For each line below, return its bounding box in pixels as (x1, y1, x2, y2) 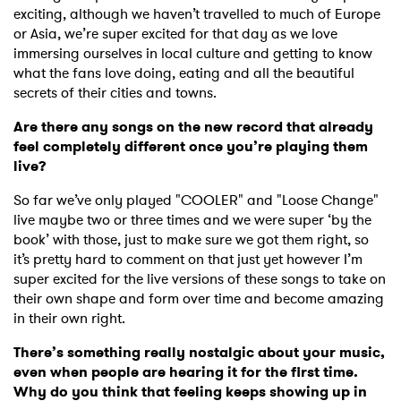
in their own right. (13, 308, 129, 329)
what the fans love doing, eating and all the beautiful (13, 63, 354, 84)
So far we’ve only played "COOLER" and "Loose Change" (13, 190, 379, 211)
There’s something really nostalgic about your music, (13, 342, 385, 363)
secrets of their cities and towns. (13, 82, 217, 104)
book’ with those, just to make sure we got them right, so (13, 229, 369, 251)
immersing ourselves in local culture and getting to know (13, 43, 372, 64)
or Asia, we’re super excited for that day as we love (13, 23, 337, 45)
